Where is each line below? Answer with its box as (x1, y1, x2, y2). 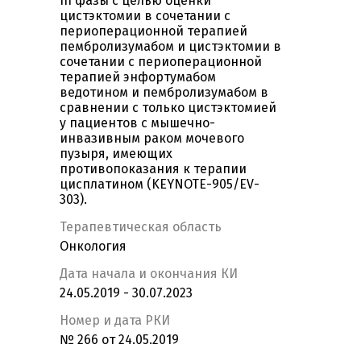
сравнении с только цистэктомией (60, 100, 276, 116)
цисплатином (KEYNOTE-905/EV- (60, 176, 259, 193)
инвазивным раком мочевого (60, 131, 244, 147)
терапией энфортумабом (60, 69, 216, 85)
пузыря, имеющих (60, 146, 172, 162)
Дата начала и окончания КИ (60, 266, 238, 282)
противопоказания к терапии (60, 161, 247, 177)
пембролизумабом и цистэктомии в (60, 39, 281, 55)
